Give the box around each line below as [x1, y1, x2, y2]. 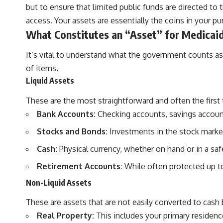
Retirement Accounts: [37, 161, 122, 171]
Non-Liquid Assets [26, 177, 92, 188]
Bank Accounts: [37, 109, 96, 119]
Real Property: [37, 211, 94, 221]
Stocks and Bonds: [37, 126, 108, 136]
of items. [26, 63, 58, 74]
